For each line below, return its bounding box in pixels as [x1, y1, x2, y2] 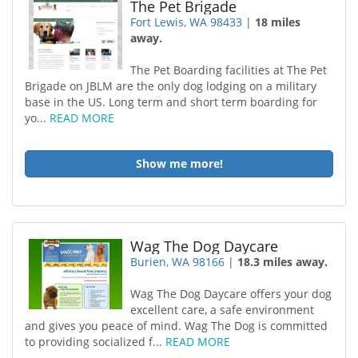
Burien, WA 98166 [130, 254, 225, 269]
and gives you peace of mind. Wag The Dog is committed [25, 318, 328, 333]
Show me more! [135, 156, 223, 171]
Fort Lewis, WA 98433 [130, 14, 243, 30]
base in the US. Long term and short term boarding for [25, 94, 317, 109]
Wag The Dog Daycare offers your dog [130, 286, 332, 301]
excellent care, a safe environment [130, 302, 315, 317]
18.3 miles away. [237, 254, 328, 269]
